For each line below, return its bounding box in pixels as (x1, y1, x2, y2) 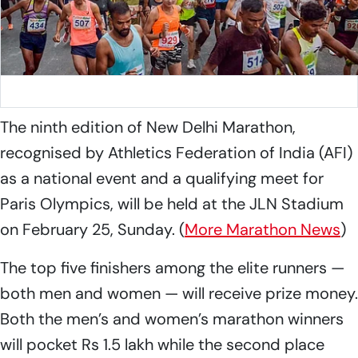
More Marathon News (185, 219, 340, 241)
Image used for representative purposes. (7, 82, 248, 100)
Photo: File (248, 82, 308, 100)
